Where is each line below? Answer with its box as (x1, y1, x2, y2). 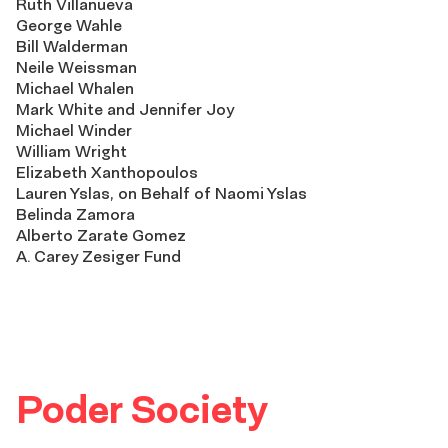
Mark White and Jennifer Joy (16, 99, 234, 120)
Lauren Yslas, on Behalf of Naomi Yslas (16, 183, 307, 204)
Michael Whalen (16, 78, 134, 99)
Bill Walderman (16, 36, 128, 57)
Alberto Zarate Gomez (16, 225, 186, 246)
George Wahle (16, 15, 122, 36)
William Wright (16, 141, 127, 162)
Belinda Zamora (16, 204, 135, 225)
